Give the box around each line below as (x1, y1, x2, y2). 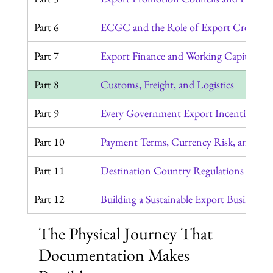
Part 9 (34, 106, 59, 121)
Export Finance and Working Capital (100, 49, 255, 63)
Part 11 (34, 163, 65, 178)
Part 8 (34, 77, 59, 92)
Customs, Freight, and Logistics (100, 77, 234, 92)
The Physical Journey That (38, 222, 216, 245)
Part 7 (34, 49, 59, 63)
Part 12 (34, 192, 65, 207)
